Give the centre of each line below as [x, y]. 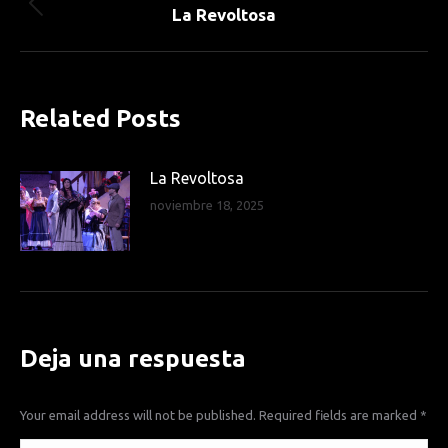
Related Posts [100, 118]
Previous [253, 13]
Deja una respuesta [133, 358]
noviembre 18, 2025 [207, 204]
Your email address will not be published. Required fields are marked [220, 414]
